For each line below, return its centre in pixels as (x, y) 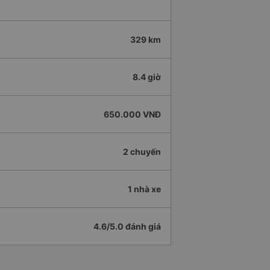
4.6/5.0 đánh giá (127, 227)
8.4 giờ (147, 77)
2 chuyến (142, 152)
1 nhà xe (144, 189)
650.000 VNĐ (132, 115)
